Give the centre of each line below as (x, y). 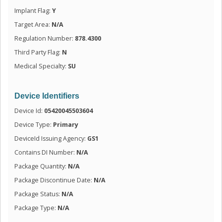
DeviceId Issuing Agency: (51, 138)
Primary (65, 124)
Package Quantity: (41, 166)
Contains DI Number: (45, 152)
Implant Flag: (33, 10)
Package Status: (38, 194)
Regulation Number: (44, 38)
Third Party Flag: (38, 52)
